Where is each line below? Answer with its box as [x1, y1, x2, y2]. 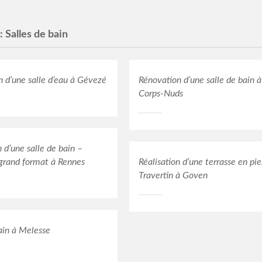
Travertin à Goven [139, 171, 208, 181]
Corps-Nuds [139, 89, 184, 99]
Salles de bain [5, 29, 68, 40]
